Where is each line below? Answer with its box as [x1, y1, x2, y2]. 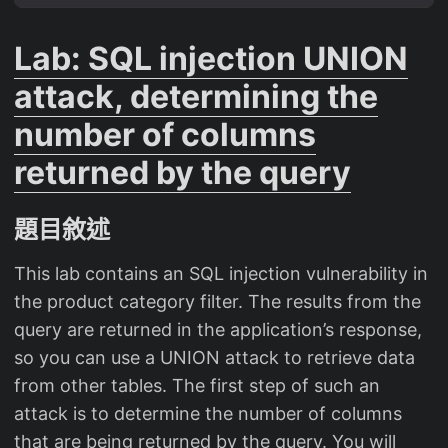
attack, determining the [14, 77, 378, 117]
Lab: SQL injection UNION [14, 39, 408, 79]
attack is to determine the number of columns [14, 403, 402, 425]
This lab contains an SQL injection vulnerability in [14, 263, 428, 285]
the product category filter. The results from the [14, 291, 421, 313]
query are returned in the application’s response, [14, 319, 422, 341]
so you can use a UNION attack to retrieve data [14, 347, 415, 369]
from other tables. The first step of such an [14, 375, 380, 397]
